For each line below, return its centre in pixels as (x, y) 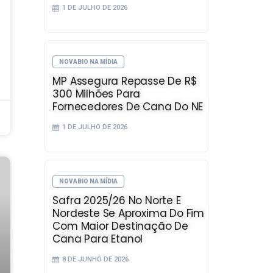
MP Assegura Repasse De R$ (125, 81)
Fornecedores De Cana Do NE (128, 106)
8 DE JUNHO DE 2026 (96, 259)
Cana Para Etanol (98, 239)
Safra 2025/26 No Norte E (117, 200)
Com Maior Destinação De (120, 226)
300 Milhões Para (97, 94)
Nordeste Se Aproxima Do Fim (129, 213)
